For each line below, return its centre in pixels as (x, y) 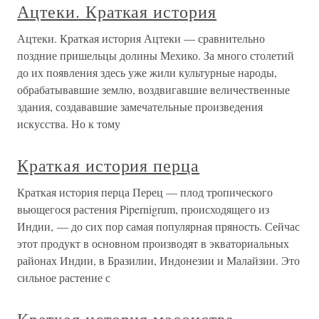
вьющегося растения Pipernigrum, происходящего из (143, 209)
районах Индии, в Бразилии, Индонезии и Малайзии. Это (158, 261)
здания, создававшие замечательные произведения (140, 107)
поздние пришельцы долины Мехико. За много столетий (156, 56)
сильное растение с (64, 278)
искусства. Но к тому (69, 124)
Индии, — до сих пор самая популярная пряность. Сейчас (158, 226)
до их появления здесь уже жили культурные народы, (147, 73)
